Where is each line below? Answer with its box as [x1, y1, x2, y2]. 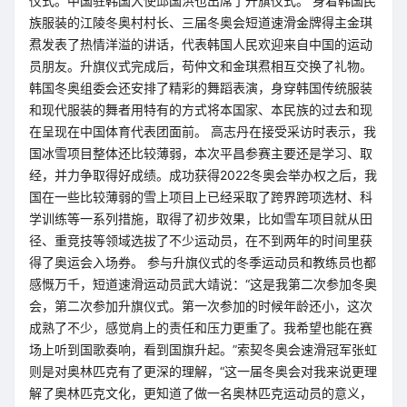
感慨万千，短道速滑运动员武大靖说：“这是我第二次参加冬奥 [29, 276, 377, 292]
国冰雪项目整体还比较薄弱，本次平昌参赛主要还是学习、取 [29, 145, 372, 161]
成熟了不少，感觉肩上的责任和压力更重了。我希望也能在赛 [29, 320, 372, 335]
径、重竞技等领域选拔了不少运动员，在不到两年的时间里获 [29, 233, 372, 248]
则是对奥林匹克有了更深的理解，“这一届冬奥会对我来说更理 [29, 363, 377, 379]
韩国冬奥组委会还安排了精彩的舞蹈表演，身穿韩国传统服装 [29, 80, 372, 95]
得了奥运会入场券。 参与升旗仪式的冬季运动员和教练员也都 [29, 254, 376, 270]
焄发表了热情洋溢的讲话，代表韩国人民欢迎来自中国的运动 [29, 36, 372, 52]
